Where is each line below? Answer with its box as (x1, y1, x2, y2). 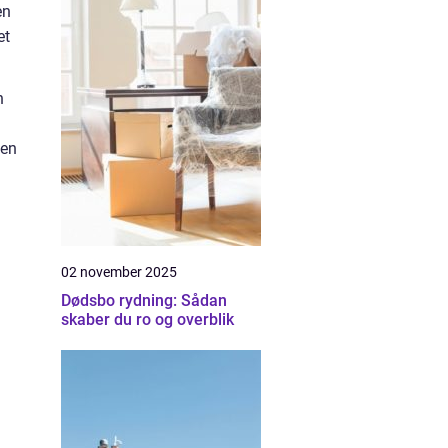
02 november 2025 (61, 264, 177, 280)
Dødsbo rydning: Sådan (61, 291, 227, 310)
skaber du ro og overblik (61, 310, 234, 329)
